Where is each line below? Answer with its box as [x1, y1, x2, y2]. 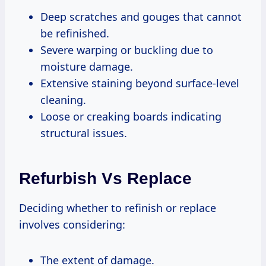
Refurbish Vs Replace [19, 169, 192, 188]
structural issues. [40, 125, 127, 140]
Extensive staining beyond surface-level [40, 75, 239, 90]
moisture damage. [40, 59, 133, 74]
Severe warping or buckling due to [40, 42, 213, 57]
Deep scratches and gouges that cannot [40, 9, 242, 24]
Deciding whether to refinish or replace [19, 200, 216, 215]
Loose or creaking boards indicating [40, 109, 221, 123]
